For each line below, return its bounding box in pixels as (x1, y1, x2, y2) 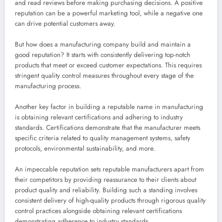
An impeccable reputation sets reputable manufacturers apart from (15, 164, 204, 174)
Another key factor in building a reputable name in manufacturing (15, 102, 203, 111)
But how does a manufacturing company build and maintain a (15, 39, 191, 49)
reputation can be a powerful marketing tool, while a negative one (15, 8, 203, 18)
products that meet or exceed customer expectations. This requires (15, 60, 202, 70)
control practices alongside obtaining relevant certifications (15, 206, 182, 216)
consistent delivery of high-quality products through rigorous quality (15, 195, 206, 205)
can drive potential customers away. (15, 18, 115, 28)
